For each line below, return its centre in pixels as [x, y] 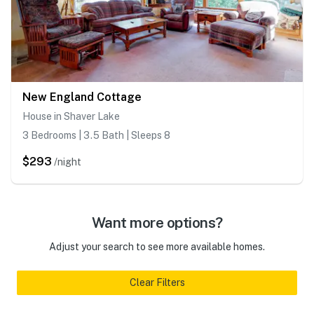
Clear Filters [157, 283]
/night [68, 162]
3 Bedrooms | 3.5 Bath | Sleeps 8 [96, 136]
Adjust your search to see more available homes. [157, 247]
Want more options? [157, 223]
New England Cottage [82, 97]
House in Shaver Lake [71, 117]
